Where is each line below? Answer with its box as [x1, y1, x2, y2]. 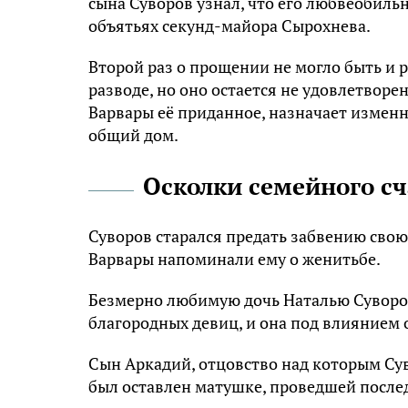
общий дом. [88, 124, 178, 147]
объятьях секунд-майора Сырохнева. [88, 15, 371, 37]
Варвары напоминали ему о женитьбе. [88, 248, 381, 270]
